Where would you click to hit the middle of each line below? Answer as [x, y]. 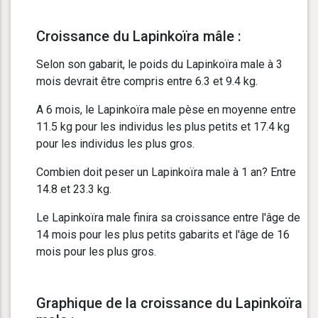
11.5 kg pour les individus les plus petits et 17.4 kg [163, 126]
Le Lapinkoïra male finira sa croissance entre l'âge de [168, 217]
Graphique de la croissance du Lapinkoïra [169, 303]
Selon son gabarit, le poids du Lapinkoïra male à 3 [159, 64]
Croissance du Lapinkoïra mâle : [139, 36]
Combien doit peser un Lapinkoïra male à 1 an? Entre [166, 172]
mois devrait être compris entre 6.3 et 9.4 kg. [147, 81]
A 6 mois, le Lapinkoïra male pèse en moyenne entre [166, 109]
